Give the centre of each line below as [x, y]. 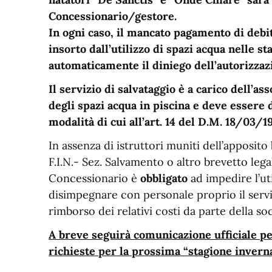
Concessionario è [94, 178]
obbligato [164, 178]
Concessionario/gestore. [113, 16]
